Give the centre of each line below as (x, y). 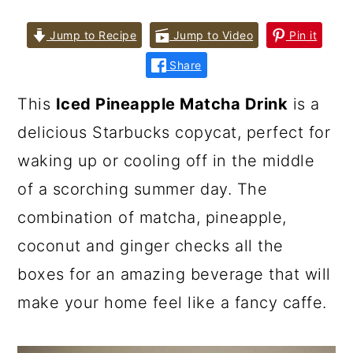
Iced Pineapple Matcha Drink (172, 104)
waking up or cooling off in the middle (166, 161)
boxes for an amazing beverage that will (174, 274)
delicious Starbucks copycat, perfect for (174, 132)
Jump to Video (212, 35)
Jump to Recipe (91, 35)
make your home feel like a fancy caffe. (172, 303)
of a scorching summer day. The (143, 189)
